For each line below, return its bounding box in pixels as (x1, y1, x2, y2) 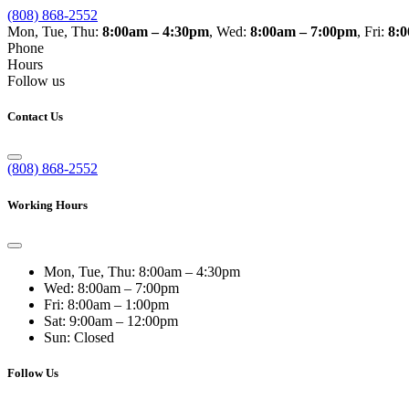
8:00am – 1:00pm (68, 296, 169, 312)
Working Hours (7, 197, 88, 212)
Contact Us (7, 110, 63, 124)
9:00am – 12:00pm (69, 312, 178, 329)
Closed (74, 329, 114, 345)
